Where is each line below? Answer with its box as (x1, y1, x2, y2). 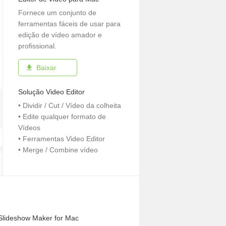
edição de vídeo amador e (18, 31, 102, 39)
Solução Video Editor (18, 88, 85, 96)
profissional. (18, 42, 56, 50)
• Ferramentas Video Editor (18, 135, 105, 143)
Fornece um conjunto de (18, 9, 96, 17)
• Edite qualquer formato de (18, 112, 106, 121)
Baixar (36, 64, 56, 72)
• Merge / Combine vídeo (18, 146, 98, 154)
